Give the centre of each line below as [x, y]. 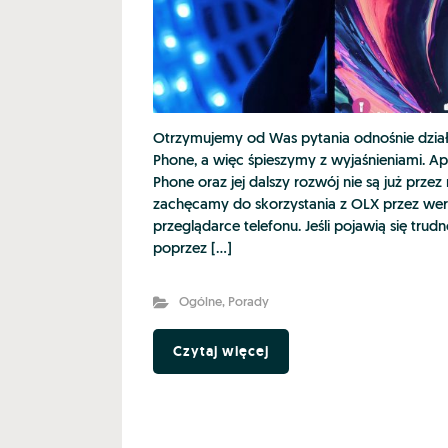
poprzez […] [192, 250]
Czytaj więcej [221, 351]
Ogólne [200, 303]
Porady [248, 303]
